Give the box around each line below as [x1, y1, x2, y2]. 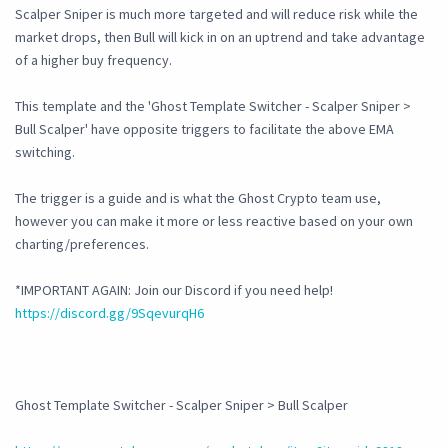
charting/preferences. [15, 235, 149, 254]
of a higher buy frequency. [15, 51, 172, 70]
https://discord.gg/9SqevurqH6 [15, 304, 204, 323]
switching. [15, 143, 75, 162]
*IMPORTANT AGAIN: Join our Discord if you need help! [15, 281, 333, 300]
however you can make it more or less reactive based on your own [15, 212, 413, 231]
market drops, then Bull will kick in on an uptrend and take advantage [15, 28, 425, 47]
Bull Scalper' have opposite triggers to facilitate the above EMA [15, 120, 394, 139]
